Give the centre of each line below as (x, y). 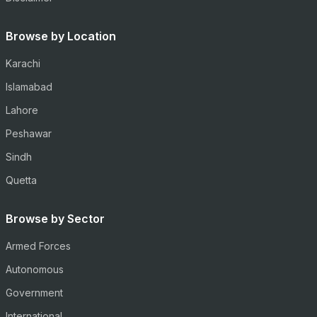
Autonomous (35, 269)
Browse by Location (61, 36)
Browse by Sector (55, 219)
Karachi (23, 63)
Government (34, 293)
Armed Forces (38, 246)
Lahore (22, 110)
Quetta (21, 180)
